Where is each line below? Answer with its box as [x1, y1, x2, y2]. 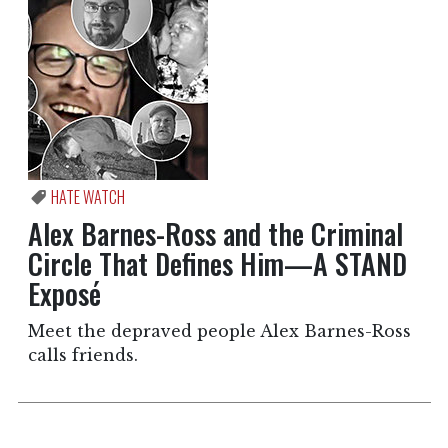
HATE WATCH [50, 185, 125, 210]
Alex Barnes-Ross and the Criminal [27, 213, 403, 255]
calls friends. [27, 345, 143, 366]
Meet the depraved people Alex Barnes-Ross [27, 321, 411, 342]
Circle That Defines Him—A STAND [27, 243, 407, 285]
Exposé [27, 273, 101, 315]
